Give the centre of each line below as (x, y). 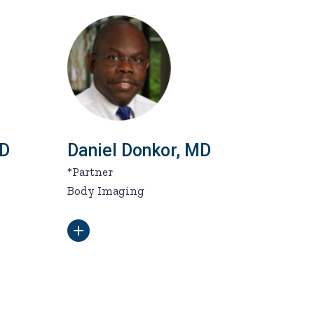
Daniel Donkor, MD (139, 150)
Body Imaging (106, 191)
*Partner (90, 172)
